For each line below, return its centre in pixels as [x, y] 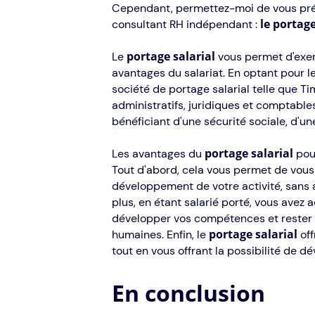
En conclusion [188, 293]
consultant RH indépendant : [186, 25]
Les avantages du [158, 154]
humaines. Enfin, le [160, 235]
